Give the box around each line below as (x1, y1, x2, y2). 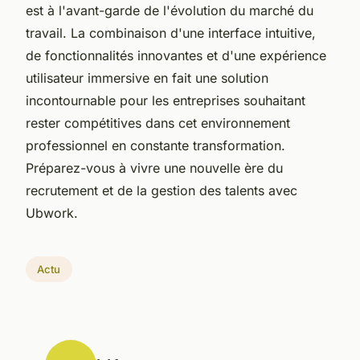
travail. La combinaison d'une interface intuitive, (26, 24, 316, 41)
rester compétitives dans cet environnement (26, 114, 290, 131)
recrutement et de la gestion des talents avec (26, 182, 297, 198)
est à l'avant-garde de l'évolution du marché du (26, 2, 313, 18)
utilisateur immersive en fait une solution (26, 69, 268, 86)
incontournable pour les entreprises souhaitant (26, 92, 305, 108)
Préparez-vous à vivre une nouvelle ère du (26, 159, 283, 176)
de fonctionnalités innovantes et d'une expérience (26, 47, 326, 63)
